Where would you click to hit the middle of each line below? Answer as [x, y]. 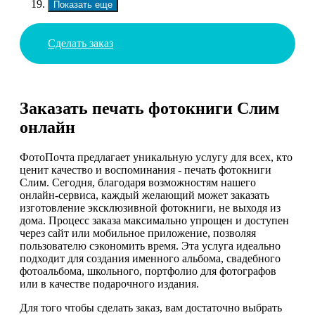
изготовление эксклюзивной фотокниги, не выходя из [150, 208]
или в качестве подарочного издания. [109, 284]
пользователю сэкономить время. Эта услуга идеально [150, 246]
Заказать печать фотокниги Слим [149, 109]
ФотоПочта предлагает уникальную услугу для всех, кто [156, 157]
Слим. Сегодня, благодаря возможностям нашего [138, 183]
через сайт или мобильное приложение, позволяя [138, 233]
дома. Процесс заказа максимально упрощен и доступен [154, 221]
